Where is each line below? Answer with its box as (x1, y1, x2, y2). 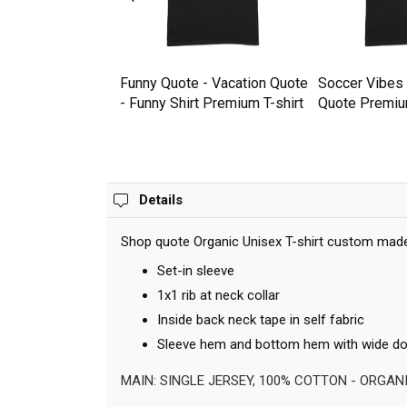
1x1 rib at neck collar (157, 287, 280, 304)
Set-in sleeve (157, 263, 234, 280)
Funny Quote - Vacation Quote (120, 74, 308, 93)
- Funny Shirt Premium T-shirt (120, 94, 303, 113)
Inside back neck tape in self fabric (157, 312, 364, 329)
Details (139, 192, 183, 209)
